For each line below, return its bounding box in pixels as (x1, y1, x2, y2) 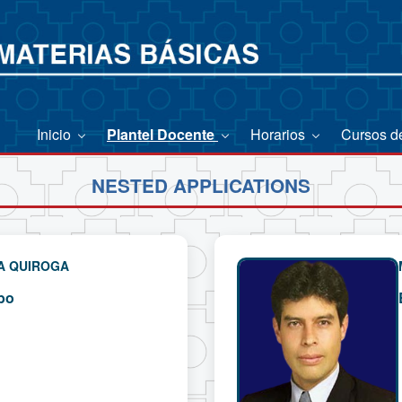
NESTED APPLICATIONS (92, 172, 310, 199)
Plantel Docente (107, 123, 218, 144)
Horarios (250, 123, 309, 144)
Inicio (37, 123, 74, 144)
